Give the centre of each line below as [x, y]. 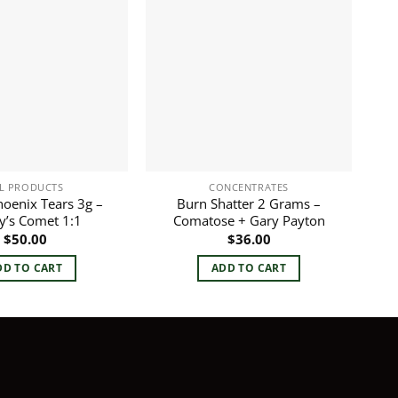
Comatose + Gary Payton [249, 221]
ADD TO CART [249, 268]
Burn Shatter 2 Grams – [249, 204]
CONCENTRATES [249, 187]
